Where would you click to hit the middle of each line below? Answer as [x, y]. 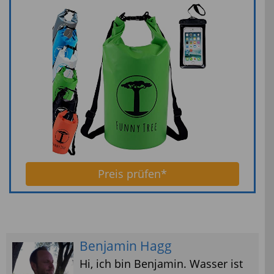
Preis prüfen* [132, 173]
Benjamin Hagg [126, 246]
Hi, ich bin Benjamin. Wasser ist [161, 263]
